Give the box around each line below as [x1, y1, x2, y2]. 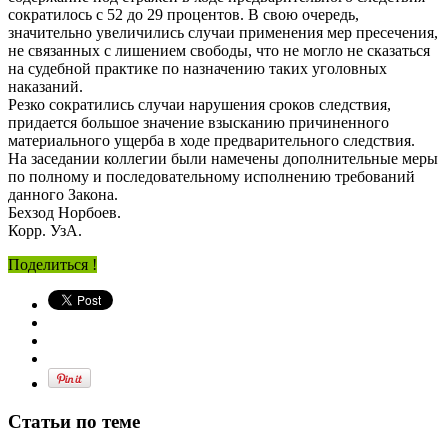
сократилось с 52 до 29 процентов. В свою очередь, [8, 5, 359, 23]
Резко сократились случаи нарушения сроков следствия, [8, 95, 391, 113]
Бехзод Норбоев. [8, 203, 121, 221]
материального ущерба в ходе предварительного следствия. [8, 131, 415, 149]
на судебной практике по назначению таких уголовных [8, 59, 387, 77]
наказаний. [8, 77, 83, 95]
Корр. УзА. [8, 221, 82, 239]
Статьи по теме [8, 411, 140, 433]
